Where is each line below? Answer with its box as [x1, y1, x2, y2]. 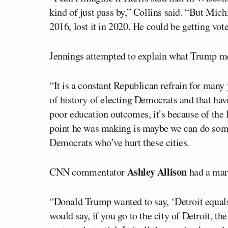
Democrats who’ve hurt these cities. [49, 135, 190, 149]
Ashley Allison [127, 164, 187, 179]
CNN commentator [49, 164, 127, 179]
